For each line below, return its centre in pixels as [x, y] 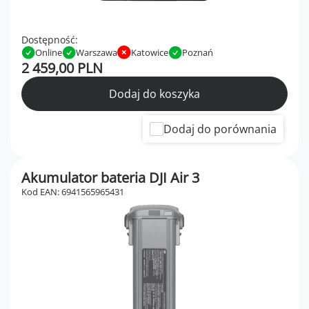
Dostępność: [50, 40]
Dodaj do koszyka [154, 94]
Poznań [198, 53]
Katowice [150, 53]
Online [49, 53]
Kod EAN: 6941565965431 [73, 192]
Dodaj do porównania [220, 129]
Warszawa [97, 53]
